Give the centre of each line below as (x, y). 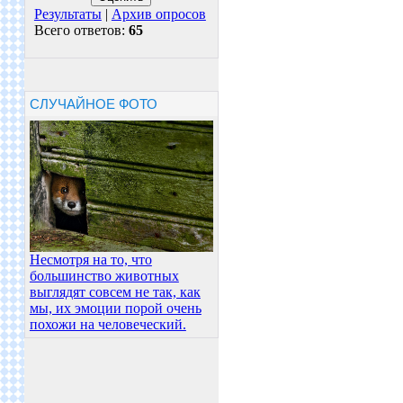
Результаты (67, 13)
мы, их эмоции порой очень (115, 309)
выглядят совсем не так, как (115, 292)
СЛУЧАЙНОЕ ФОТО (93, 104)
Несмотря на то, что (90, 260)
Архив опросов (158, 13)
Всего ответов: (81, 30)
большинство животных (104, 276)
